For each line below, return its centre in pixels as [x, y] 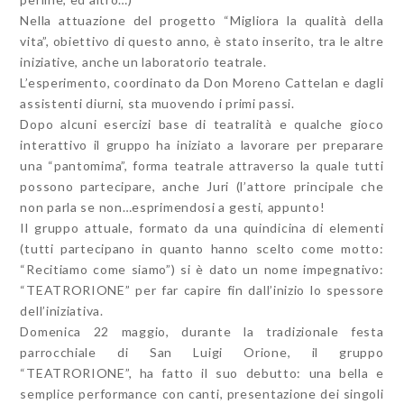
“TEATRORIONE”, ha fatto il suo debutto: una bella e [202, 373]
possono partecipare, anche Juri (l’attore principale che [202, 187]
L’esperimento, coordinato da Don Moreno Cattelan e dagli [202, 83]
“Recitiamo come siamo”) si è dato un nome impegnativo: [202, 270]
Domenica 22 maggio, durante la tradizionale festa [202, 332]
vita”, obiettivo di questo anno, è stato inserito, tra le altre [202, 41]
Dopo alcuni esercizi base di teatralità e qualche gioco [202, 124]
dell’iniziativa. [62, 311]
